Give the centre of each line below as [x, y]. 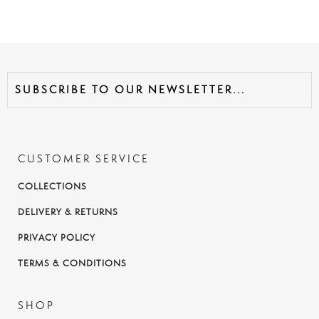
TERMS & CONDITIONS [72, 263]
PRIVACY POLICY [57, 237]
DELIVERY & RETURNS [68, 211]
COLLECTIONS [52, 186]
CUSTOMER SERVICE [84, 158]
